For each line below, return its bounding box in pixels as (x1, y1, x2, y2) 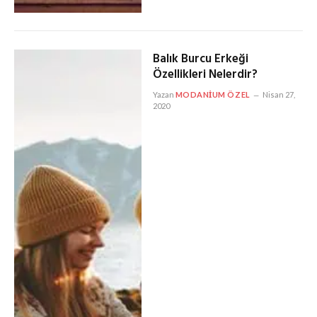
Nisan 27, (262, 90, 295, 100)
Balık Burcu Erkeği (152, 50, 248, 69)
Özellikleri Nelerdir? (152, 65, 258, 85)
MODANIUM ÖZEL (175, 90, 250, 100)
